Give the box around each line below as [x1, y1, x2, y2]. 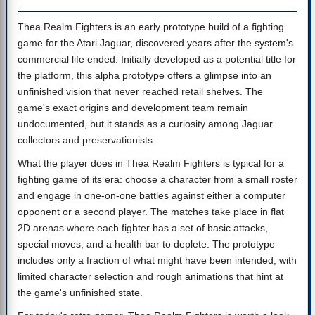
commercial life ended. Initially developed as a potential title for [18, 53, 296, 65]
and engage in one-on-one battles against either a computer [18, 190, 285, 201]
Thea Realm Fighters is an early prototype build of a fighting [18, 21, 284, 32]
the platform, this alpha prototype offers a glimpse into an [18, 70, 271, 81]
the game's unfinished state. [18, 287, 143, 298]
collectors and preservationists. [18, 134, 155, 146]
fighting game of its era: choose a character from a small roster [18, 174, 297, 185]
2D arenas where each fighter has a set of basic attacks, [18, 222, 268, 233]
